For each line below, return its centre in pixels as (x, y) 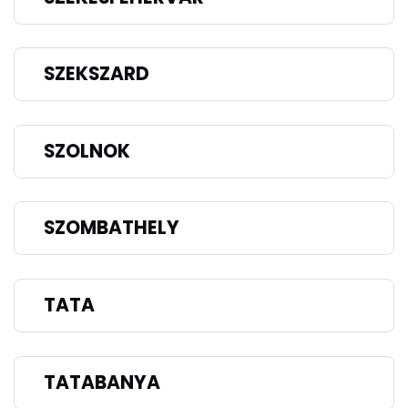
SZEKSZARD (97, 74)
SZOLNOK (87, 151)
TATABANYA (102, 382)
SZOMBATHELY (112, 228)
